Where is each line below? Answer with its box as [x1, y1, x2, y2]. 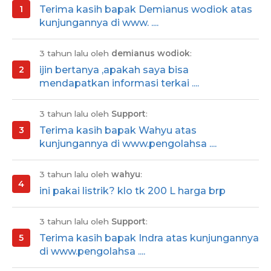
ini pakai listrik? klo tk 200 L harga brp [39, 185, 226, 197]
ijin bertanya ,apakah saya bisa [39, 64, 189, 76]
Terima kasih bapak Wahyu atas [39, 125, 197, 137]
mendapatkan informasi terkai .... [39, 77, 199, 90]
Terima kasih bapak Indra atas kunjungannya [39, 232, 259, 244]
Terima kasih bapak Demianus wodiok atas [39, 4, 252, 16]
